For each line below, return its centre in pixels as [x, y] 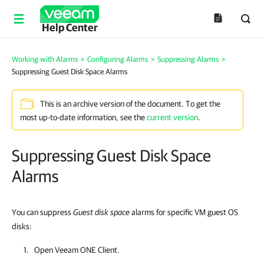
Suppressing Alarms [188, 59]
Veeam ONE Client [86, 250]
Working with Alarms [45, 59]
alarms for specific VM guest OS [184, 212]
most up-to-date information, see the [83, 117]
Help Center [70, 27]
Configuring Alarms [118, 59]
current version [172, 117]
